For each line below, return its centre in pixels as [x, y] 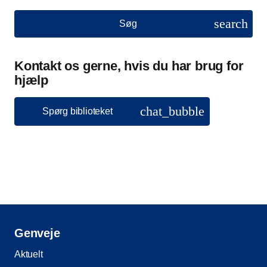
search [231, 23]
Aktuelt [29, 254]
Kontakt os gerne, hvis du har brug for [129, 66]
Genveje [37, 233]
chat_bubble [172, 111]
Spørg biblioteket [77, 111]
